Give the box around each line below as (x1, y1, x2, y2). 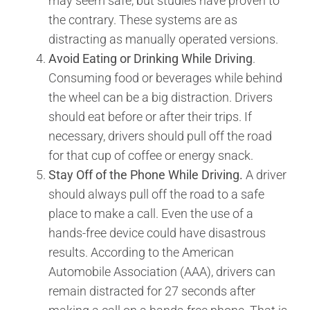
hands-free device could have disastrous (48, 225, 266, 240)
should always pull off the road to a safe (48, 186, 264, 201)
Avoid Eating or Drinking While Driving (48, 51, 253, 66)
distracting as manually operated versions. (48, 31, 278, 46)
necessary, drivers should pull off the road (48, 128, 272, 143)
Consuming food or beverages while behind (48, 70, 282, 85)
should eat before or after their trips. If (48, 109, 252, 124)
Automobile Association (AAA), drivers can (48, 264, 275, 279)
